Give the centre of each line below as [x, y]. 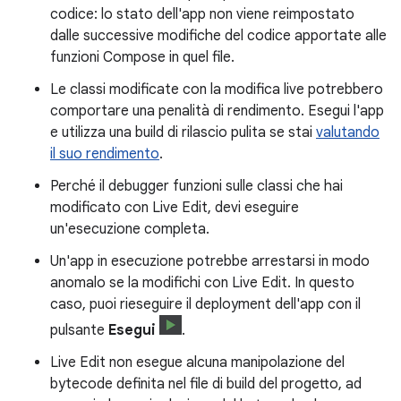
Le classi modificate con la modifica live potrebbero [217, 89]
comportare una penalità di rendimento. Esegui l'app [217, 111]
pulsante [79, 330]
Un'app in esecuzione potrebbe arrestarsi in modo [210, 261]
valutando [348, 132]
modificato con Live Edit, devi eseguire [175, 207]
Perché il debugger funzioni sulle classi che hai [196, 186]
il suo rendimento [105, 154]
